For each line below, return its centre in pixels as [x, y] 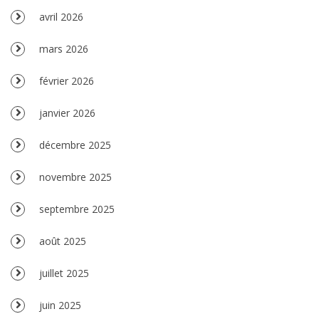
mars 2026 [64, 48]
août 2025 [63, 241]
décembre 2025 [75, 145]
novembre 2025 [75, 177]
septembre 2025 [77, 209]
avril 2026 [61, 16]
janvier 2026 [67, 113]
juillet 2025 [64, 273]
